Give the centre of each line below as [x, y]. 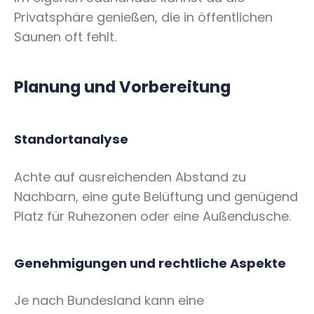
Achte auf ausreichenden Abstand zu [130, 177]
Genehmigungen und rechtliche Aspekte [150, 263]
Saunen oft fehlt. [65, 36]
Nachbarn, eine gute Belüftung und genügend [156, 196]
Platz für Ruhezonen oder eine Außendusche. [152, 216]
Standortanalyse [71, 139]
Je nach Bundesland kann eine [109, 301]
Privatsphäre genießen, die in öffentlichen [143, 17]
